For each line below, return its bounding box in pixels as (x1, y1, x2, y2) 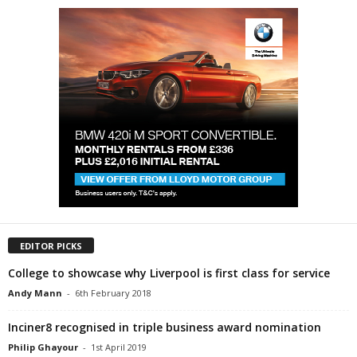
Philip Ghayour (8, 340, 78, 353)
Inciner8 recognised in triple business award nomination (8, 319, 321, 335)
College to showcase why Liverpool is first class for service (8, 265, 330, 280)
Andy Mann (8, 286, 62, 299)
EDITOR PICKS (20, 239, 82, 252)
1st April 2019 (91, 340, 147, 353)
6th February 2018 (75, 286, 151, 299)
